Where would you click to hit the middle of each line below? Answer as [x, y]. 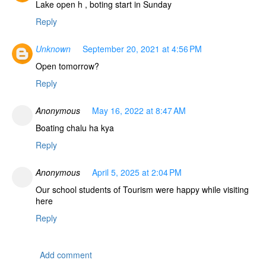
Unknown [53, 48]
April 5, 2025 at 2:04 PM [137, 172]
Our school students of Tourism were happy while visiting [142, 189]
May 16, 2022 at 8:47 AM [139, 110]
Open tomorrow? [67, 66]
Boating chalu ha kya [75, 127]
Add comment [66, 255]
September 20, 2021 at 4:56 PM [142, 48]
